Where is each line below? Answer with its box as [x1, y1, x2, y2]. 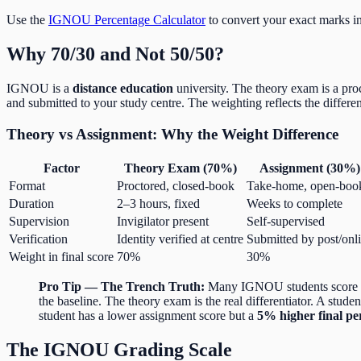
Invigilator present [117, 214, 209, 228]
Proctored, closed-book [117, 178, 234, 193]
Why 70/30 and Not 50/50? [6, 44, 224, 65]
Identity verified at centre [117, 231, 243, 246]
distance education [73, 81, 173, 96]
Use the [6, 13, 48, 27]
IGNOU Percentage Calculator [48, 13, 205, 27]
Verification [9, 231, 68, 246]
